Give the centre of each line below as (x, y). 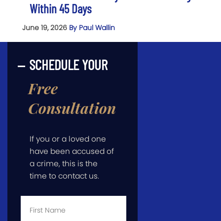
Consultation (72, 108)
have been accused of (72, 151)
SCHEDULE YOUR (68, 64)
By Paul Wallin (92, 27)
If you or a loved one (68, 139)
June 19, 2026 (46, 27)
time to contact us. (64, 176)
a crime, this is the (64, 163)
